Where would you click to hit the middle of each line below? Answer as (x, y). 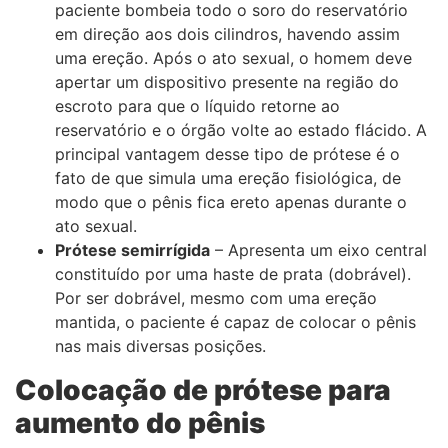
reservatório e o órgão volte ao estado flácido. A (241, 130)
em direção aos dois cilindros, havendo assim (227, 34)
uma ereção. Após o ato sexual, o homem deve (233, 58)
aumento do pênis (140, 423)
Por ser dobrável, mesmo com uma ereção (216, 298)
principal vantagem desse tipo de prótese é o (227, 154)
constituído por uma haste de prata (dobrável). (233, 274)
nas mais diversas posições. (160, 346)
